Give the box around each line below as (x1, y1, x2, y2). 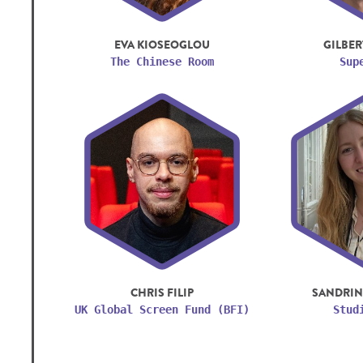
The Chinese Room (109, 54, 214, 68)
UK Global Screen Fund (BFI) (74, 302, 250, 316)
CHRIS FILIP (130, 284, 194, 301)
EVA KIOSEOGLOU (113, 36, 210, 53)
